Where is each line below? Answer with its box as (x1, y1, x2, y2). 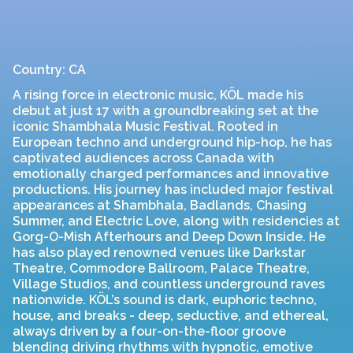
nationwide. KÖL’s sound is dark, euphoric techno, (13, 292, 317, 307)
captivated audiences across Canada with (13, 150, 274, 165)
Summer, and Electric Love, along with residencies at (13, 214, 340, 229)
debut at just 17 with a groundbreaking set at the (13, 103, 318, 118)
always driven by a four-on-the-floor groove (13, 324, 286, 339)
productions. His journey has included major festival (13, 182, 333, 197)
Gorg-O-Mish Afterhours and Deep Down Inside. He (13, 229, 325, 244)
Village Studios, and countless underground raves (13, 277, 325, 292)
